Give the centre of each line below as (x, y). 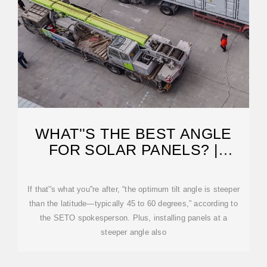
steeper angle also (133, 232)
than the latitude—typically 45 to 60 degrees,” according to (133, 204)
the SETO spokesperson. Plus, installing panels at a (133, 218)
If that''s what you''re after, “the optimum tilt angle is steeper (133, 189)
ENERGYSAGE (133, 166)
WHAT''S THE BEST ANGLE (133, 133)
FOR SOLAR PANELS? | (133, 150)
